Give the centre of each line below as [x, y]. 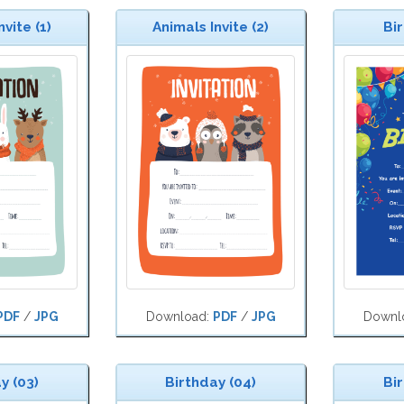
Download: [179, 317]
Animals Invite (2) [211, 28]
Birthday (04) [211, 383]
